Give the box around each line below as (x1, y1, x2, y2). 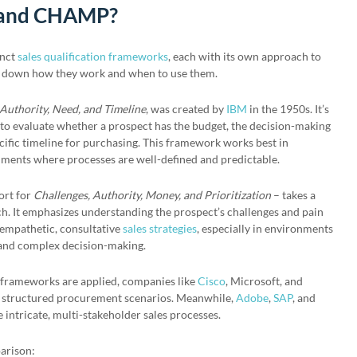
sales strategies (123, 222, 197, 235)
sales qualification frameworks (18, 49, 168, 63)
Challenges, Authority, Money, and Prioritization (33, 188, 271, 202)
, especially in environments (197, 222, 333, 235)
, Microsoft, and (226, 274, 303, 288)
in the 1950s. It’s (247, 102, 329, 116)
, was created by (146, 102, 226, 116)
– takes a (271, 188, 316, 202)
